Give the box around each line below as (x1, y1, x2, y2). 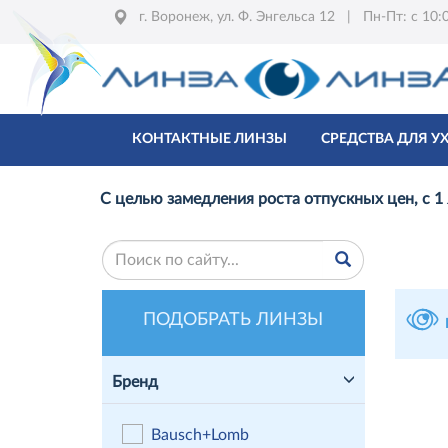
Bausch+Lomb (150, 426, 249, 443)
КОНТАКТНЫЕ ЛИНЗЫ (132, 132, 287, 147)
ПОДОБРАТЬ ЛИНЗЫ (143, 311, 324, 330)
